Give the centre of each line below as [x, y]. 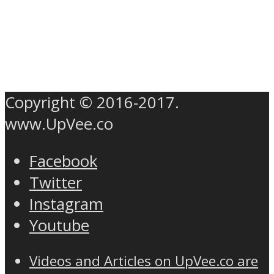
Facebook [63, 161]
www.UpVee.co [59, 124]
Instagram [66, 204]
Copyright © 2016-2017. [92, 103]
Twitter [56, 182]
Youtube [59, 225]
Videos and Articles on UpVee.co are [144, 261]
